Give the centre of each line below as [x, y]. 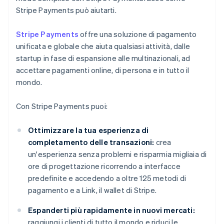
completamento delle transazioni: [91, 142]
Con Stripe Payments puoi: [62, 106]
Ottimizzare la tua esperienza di [88, 130]
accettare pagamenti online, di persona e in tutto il [103, 70]
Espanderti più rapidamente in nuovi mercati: [111, 210]
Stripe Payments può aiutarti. [66, 10]
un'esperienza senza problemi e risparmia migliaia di [117, 154]
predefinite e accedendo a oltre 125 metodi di [107, 178]
